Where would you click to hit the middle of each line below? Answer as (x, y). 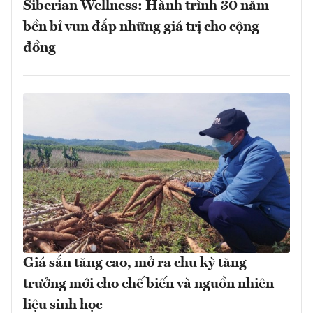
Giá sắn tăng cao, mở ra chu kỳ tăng (135, 264)
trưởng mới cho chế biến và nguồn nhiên (148, 285)
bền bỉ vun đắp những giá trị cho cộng (141, 27)
